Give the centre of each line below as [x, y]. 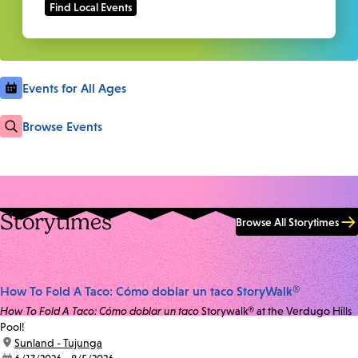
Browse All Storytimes [287, 223]
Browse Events [62, 127]
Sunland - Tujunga [58, 343]
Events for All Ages [74, 88]
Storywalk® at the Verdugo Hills [275, 311]
